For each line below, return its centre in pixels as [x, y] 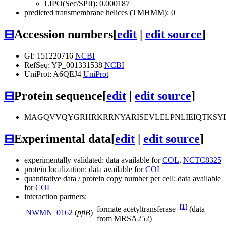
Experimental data [63, 139]
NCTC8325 [202, 160]
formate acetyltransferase [138, 209]
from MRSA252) [124, 218]
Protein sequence [58, 96]
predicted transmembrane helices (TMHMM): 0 [100, 12]
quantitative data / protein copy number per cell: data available [123, 179]
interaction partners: [55, 197]
